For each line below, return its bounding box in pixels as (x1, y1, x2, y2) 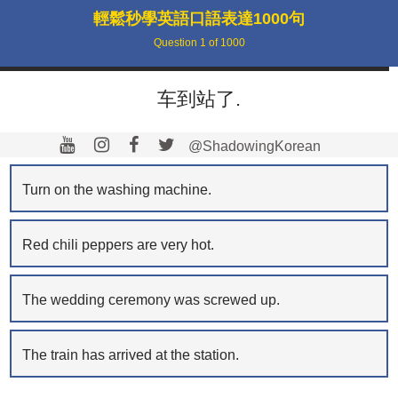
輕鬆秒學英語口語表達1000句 (93, 10, 305, 28)
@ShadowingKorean (185, 139, 321, 154)
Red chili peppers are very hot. (21, 236, 214, 252)
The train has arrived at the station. (21, 346, 239, 362)
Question (153, 36, 200, 49)
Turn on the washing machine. (21, 181, 211, 197)
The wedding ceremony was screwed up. (21, 291, 280, 307)
